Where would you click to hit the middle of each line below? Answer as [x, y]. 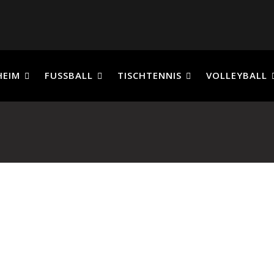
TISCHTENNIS [150, 75]
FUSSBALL [69, 75]
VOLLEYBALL [237, 75]
